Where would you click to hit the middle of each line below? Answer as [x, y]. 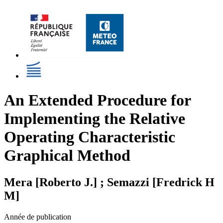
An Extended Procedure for [97, 100]
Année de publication [38, 217]
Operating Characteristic [90, 137]
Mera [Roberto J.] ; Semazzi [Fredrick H [109, 182]
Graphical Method [67, 156]
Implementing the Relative [95, 119]
